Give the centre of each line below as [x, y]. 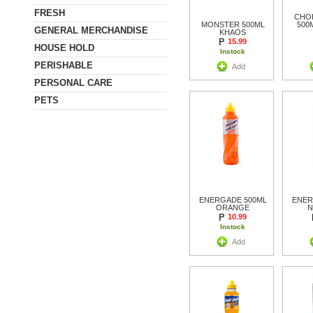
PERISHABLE [64, 65]
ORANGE [233, 207]
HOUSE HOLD [64, 48]
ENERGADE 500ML [233, 199]
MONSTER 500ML [233, 24]
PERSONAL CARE [73, 82]
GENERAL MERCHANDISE [91, 30]
